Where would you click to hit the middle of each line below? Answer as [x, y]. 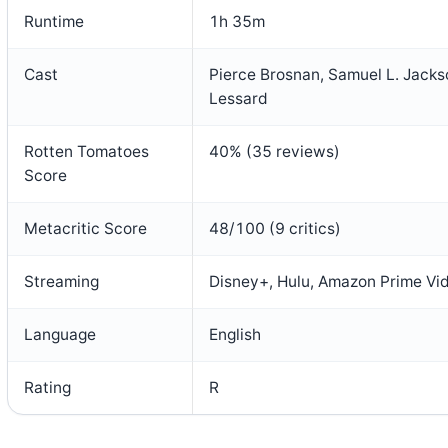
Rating [47, 387]
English [235, 334]
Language [60, 334]
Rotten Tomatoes [86, 151]
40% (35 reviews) [274, 151]
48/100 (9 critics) [275, 228]
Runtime [54, 21]
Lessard [238, 98]
